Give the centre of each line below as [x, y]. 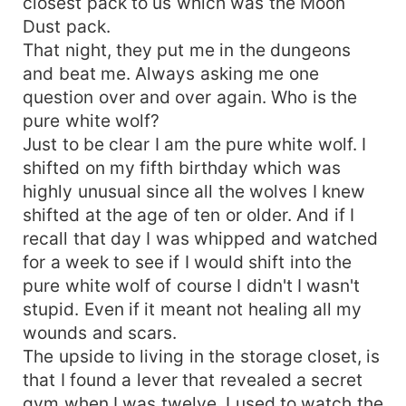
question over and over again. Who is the [190, 97]
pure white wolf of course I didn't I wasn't [192, 285]
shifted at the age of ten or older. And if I [189, 214]
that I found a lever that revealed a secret [193, 379]
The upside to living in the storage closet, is [202, 356]
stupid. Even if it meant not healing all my [193, 309]
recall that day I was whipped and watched [201, 238]
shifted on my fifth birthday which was [182, 167]
